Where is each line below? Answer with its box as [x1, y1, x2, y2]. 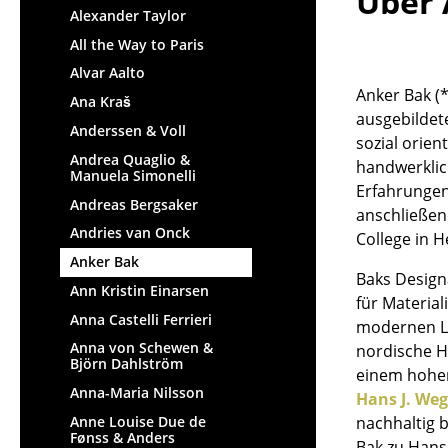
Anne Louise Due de [70, 412, 206, 432]
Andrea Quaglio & [70, 149, 190, 169]
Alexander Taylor [70, 5, 186, 25]
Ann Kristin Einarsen [70, 280, 209, 300]
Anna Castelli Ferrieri [70, 309, 212, 329]
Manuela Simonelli [70, 165, 196, 185]
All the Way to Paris [70, 34, 204, 54]
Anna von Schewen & [70, 338, 213, 358]
